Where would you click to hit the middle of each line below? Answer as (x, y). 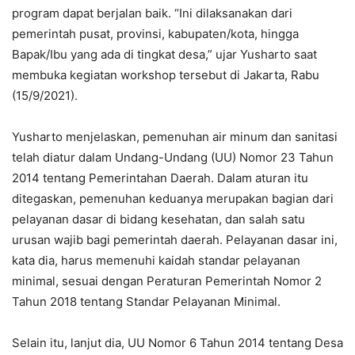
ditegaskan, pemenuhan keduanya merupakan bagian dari (173, 198)
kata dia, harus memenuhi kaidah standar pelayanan (156, 260)
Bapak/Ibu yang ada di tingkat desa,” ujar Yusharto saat (164, 54)
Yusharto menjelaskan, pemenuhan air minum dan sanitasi (175, 136)
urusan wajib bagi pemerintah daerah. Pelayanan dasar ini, (175, 239)
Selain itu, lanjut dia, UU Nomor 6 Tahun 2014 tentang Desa (177, 342)
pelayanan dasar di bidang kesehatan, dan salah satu (158, 219)
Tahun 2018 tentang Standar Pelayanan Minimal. (146, 301)
